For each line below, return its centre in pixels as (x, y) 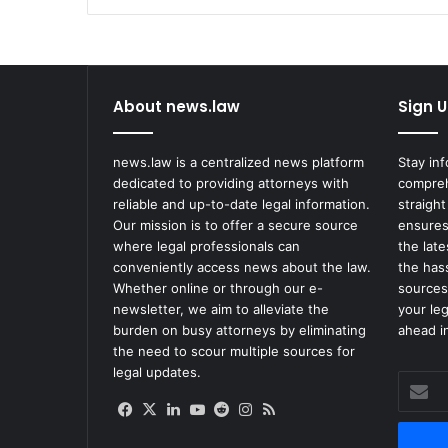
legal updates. (157, 372)
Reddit (255, 409)
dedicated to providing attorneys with (231, 183)
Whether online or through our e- (218, 288)
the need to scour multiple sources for (234, 351)
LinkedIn (214, 409)
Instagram (291, 409)
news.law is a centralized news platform (238, 162)
